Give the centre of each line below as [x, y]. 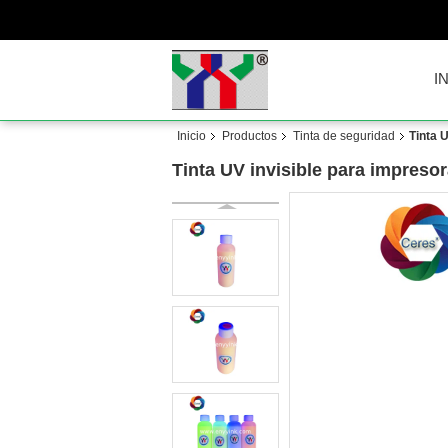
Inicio [191, 136]
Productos [249, 136]
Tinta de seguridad [344, 136]
